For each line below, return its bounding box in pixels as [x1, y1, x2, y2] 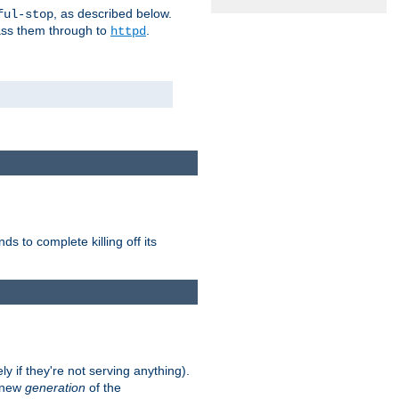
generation [25, 380, 85, 395]
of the [85, 380, 121, 395]
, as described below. [53, 5, 172, 20]
